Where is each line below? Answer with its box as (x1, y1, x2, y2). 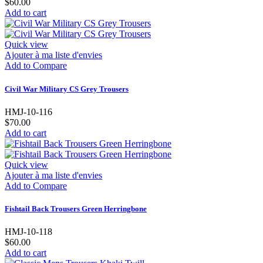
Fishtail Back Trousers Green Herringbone (5, 204, 147, 213)
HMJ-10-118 (5, 227, 52, 237)
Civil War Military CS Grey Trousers (5, 84, 129, 93)
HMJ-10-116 (5, 106, 52, 117)
